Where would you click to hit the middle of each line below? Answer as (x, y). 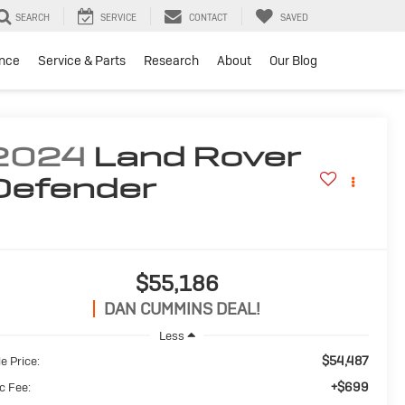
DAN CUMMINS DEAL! (182, 309)
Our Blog (293, 61)
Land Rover (198, 157)
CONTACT (208, 18)
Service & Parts (82, 61)
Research (171, 61)
